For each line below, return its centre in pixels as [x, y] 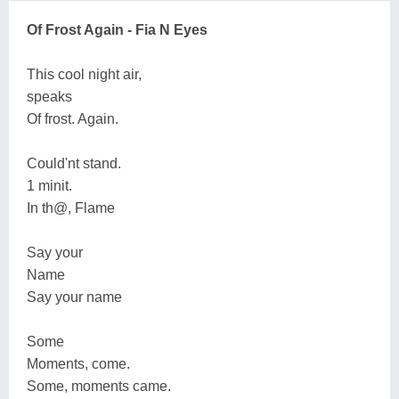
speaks [49, 97]
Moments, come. [78, 364]
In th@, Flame [71, 208]
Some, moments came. [99, 386]
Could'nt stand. [74, 163]
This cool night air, [84, 74]
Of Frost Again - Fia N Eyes [117, 30]
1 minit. [49, 186]
